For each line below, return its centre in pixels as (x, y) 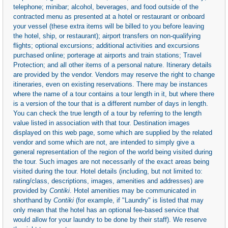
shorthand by (33, 200)
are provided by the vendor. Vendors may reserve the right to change (114, 74)
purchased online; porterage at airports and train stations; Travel (107, 55)
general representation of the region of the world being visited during (113, 152)
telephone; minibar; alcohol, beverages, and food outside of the (106, 7)
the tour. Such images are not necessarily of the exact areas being (111, 161)
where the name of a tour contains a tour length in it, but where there (114, 94)
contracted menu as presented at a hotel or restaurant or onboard (109, 16)
